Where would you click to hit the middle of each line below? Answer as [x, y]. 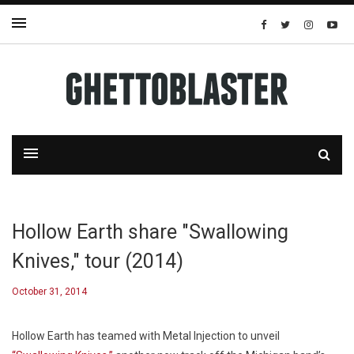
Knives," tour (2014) [98, 261]
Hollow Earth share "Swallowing [150, 232]
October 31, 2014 [49, 292]
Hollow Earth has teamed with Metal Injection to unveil [146, 336]
